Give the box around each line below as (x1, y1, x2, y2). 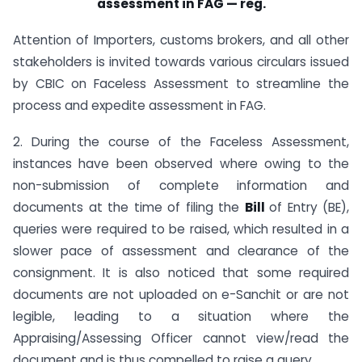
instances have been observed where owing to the (13, 155, 349, 173)
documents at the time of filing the (13, 199, 245, 217)
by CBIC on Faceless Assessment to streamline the (13, 75, 349, 93)
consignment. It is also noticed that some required (13, 264, 349, 282)
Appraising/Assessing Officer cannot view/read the (13, 330, 349, 347)
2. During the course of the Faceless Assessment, (13, 133, 349, 151)
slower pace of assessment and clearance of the (13, 242, 349, 260)
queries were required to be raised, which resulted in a (13, 221, 349, 238)
